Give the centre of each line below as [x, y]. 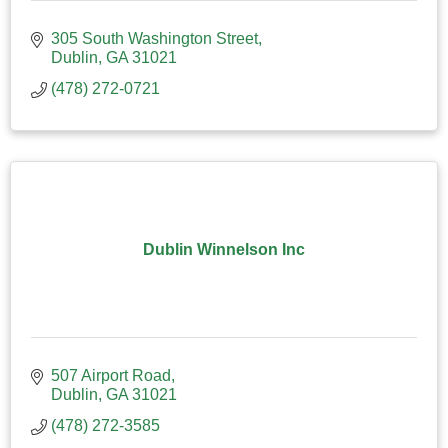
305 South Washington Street [154, 38]
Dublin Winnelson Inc [224, 249]
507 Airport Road [111, 375]
